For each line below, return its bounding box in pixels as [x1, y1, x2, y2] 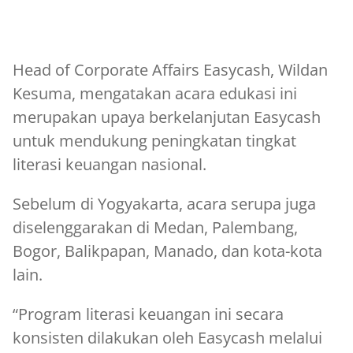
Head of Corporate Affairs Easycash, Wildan [13, 58, 328, 80]
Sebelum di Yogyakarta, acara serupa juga [13, 192, 316, 214]
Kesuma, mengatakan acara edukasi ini [13, 82, 297, 104]
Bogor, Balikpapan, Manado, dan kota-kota [13, 240, 322, 262]
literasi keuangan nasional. [13, 153, 206, 175]
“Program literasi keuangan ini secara [13, 303, 284, 325]
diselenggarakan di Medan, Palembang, [13, 216, 298, 238]
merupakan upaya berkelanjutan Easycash [13, 106, 321, 128]
